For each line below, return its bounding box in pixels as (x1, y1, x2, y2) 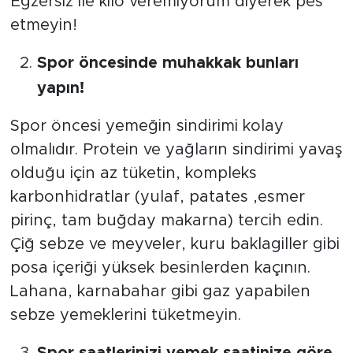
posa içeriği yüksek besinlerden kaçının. (9, 259, 310, 276)
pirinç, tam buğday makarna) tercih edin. (9, 212, 323, 229)
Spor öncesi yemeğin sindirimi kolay (9, 117, 284, 134)
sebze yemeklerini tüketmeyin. (9, 307, 241, 323)
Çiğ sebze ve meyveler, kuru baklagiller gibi (9, 236, 340, 252)
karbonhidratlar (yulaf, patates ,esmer (9, 188, 305, 205)
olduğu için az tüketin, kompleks (9, 165, 257, 181)
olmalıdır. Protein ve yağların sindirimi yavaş (9, 141, 343, 158)
